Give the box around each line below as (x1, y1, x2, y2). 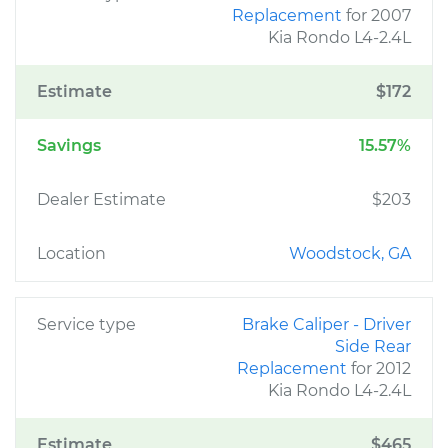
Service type (37, 315, 136, 334)
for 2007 (346, 6, 411, 25)
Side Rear (335, 337, 411, 356)
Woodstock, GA (289, 244, 411, 263)
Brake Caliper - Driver (242, 315, 411, 334)
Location (37, 244, 106, 263)
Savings (37, 136, 101, 155)
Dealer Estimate (37, 190, 166, 209)
